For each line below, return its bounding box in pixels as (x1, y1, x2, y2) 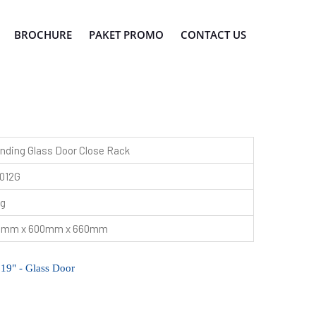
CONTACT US (181, 28, 246, 42)
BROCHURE (14, 28, 72, 42)
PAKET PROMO (89, 28, 164, 42)
